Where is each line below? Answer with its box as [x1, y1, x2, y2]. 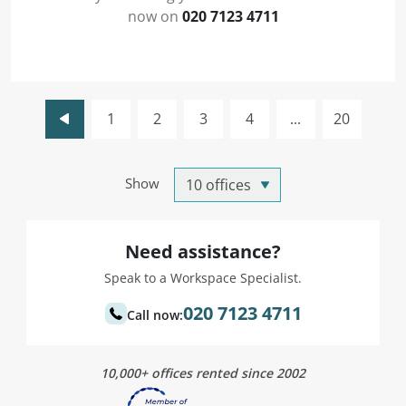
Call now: [126, 305, 183, 324]
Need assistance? [125, 238, 281, 264]
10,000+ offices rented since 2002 [101, 363, 305, 382]
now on [127, 5, 182, 26]
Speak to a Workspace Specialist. [104, 268, 302, 286]
